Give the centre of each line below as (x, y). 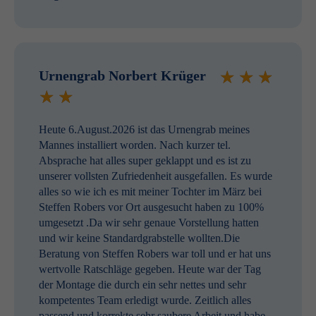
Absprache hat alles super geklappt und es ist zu (145, 160)
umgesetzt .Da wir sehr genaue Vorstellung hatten (149, 222)
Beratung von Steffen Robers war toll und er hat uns (155, 253)
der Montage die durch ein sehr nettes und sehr (142, 284)
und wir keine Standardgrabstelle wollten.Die (139, 238)
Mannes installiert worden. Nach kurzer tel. (135, 145)
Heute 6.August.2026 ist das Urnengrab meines (144, 129)
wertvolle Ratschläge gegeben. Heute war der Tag (150, 269)
